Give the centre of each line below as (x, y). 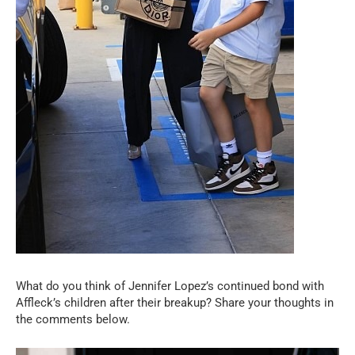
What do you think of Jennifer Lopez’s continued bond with (170, 286)
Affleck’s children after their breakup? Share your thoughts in (175, 303)
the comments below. (73, 320)
